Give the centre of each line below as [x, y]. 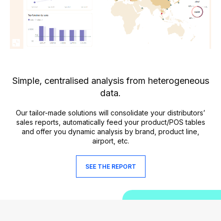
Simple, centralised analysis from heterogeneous [110, 80]
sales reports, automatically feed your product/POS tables [110, 122]
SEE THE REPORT [110, 166]
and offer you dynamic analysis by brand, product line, [110, 131]
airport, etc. [110, 141]
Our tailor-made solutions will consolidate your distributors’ [110, 112]
